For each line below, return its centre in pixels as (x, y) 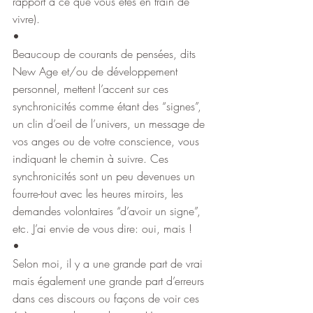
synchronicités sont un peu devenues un (105, 176)
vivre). (26, 19)
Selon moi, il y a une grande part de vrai (109, 263)
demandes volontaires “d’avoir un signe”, (108, 211)
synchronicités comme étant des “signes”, (109, 106)
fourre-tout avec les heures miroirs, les (100, 193)
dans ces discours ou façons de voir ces (108, 298)
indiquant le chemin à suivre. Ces (92, 158)
